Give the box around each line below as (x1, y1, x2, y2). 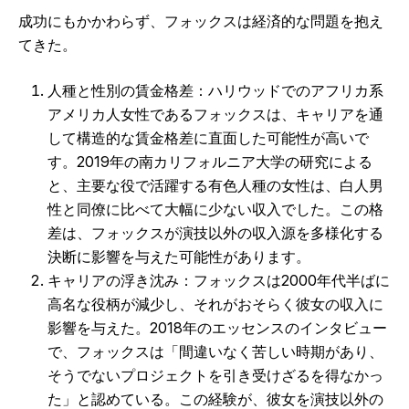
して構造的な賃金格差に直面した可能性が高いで (47, 129, 369, 148)
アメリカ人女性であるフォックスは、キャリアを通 (47, 105, 383, 124)
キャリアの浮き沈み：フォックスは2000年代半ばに (47, 271, 390, 290)
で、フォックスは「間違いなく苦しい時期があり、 (47, 342, 383, 362)
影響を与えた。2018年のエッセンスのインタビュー (47, 319, 387, 338)
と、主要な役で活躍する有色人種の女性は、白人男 (47, 176, 383, 195)
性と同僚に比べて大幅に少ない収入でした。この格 (47, 200, 383, 219)
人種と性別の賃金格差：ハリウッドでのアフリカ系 (47, 81, 383, 100)
